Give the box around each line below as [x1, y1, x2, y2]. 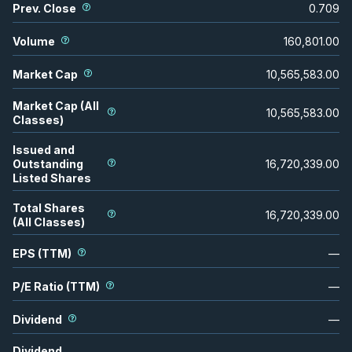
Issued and [13, 142, 75, 156]
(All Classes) [13, 214, 85, 229]
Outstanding [13, 156, 83, 170]
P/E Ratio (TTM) [13, 279, 100, 293]
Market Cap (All [13, 98, 99, 112]
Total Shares [13, 200, 85, 214]
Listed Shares [13, 170, 91, 185]
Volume [13, 34, 55, 48]
